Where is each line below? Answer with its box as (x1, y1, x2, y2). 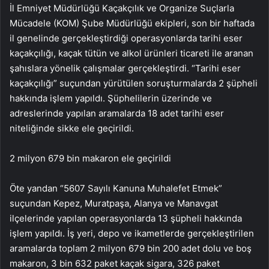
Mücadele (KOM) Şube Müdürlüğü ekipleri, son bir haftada (10, 17, 255, 29)
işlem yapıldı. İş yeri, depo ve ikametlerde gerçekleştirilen (10, 228, 254, 240)
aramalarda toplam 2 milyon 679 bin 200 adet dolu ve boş (10, 243, 252, 255)
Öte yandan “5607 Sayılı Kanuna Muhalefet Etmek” (10, 183, 222, 195)
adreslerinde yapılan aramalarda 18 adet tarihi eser (10, 107, 224, 119)
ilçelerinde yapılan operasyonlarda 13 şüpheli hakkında (10, 213, 242, 225)
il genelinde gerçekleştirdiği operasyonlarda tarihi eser (10, 32, 243, 44)
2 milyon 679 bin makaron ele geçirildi (10, 153, 171, 165)
